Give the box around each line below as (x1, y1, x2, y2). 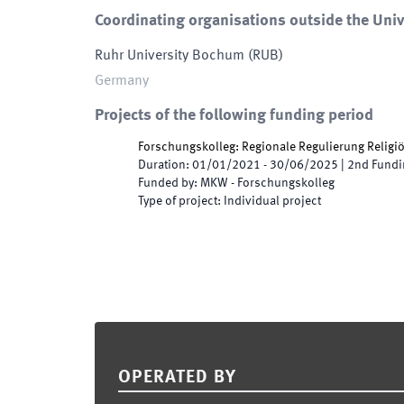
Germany (95, 74, 149, 88)
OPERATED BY (118, 369, 236, 387)
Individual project (224, 195, 321, 207)
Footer (94, 326, 138, 342)
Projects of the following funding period (95, 107, 373, 124)
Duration (138, 159, 186, 171)
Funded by (138, 177, 194, 189)
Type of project (138, 195, 217, 207)
